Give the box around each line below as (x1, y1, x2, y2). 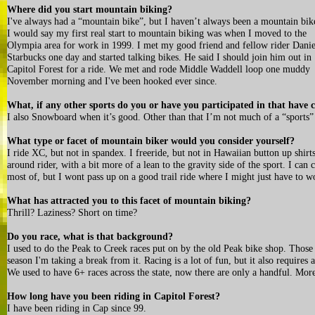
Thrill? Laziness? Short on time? (7, 207, 137, 218)
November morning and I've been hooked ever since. (7, 76, 217, 86)
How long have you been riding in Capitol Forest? (7, 291, 220, 302)
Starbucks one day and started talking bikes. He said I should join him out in (7, 52, 311, 63)
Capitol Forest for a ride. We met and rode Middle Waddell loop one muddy (7, 64, 310, 75)
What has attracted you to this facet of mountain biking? (7, 195, 251, 206)
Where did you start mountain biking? (7, 4, 172, 15)
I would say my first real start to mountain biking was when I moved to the (7, 28, 307, 39)
